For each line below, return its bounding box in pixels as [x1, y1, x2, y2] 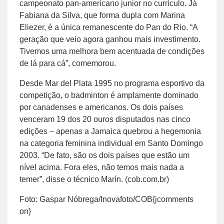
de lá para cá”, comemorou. [19, 58, 116, 67]
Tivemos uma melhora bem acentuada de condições [19, 46, 204, 55]
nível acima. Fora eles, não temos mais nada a [19, 162, 184, 171]
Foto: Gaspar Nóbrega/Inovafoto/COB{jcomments [19, 194, 193, 203]
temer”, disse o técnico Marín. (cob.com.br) [19, 174, 169, 183]
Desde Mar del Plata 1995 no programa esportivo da [19, 78, 204, 87]
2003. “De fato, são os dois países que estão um [19, 150, 189, 159]
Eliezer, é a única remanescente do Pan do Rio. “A [19, 22, 197, 31]
